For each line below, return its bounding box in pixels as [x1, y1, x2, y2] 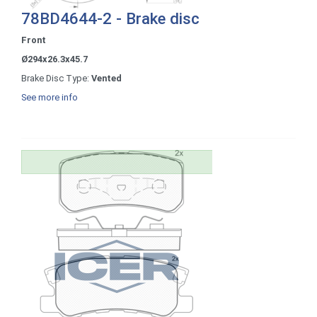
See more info [21, 91, 78, 103]
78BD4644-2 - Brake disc [21, 8, 200, 28]
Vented [91, 72, 122, 83]
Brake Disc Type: [21, 72, 91, 83]
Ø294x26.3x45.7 [21, 53, 88, 64]
